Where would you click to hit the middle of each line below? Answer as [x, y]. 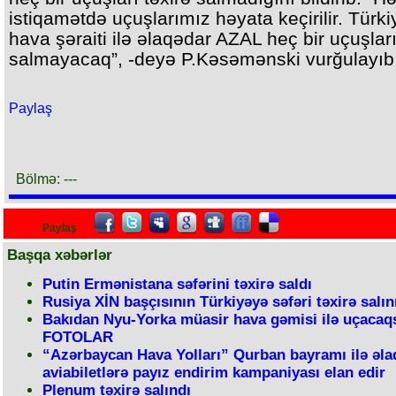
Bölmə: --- [46, 179]
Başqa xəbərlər [60, 255]
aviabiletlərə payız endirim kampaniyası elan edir [214, 373]
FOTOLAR [78, 337]
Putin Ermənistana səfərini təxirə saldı [177, 284]
